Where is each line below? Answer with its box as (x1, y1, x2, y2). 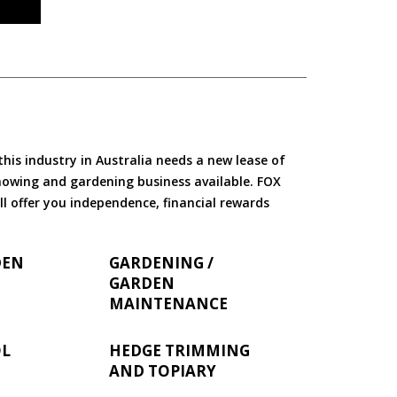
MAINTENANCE (108, 292, 228, 314)
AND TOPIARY (108, 360, 216, 381)
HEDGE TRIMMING (108, 339, 250, 361)
